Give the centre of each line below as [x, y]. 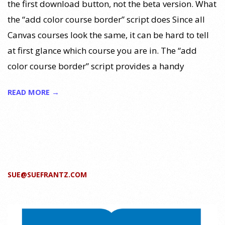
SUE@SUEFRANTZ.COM [47, 175]
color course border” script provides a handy [96, 66]
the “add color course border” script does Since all [106, 19]
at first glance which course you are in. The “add [102, 50]
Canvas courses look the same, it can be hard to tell [108, 35]
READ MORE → [33, 92]
